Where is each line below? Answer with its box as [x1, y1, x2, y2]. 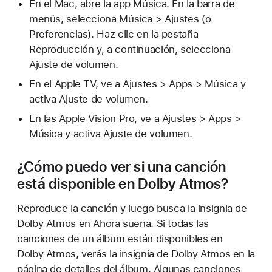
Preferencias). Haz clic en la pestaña [29, 28, 199, 41]
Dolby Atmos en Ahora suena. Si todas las [17, 217, 209, 229]
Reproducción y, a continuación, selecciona [29, 43, 231, 56]
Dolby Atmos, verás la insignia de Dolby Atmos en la [17, 247, 255, 260]
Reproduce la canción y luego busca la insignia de [17, 202, 247, 214]
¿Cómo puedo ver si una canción [17, 157, 226, 175]
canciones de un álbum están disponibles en [17, 232, 223, 245]
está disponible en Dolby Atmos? [17, 174, 229, 192]
